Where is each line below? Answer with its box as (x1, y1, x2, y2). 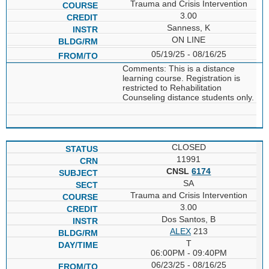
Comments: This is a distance (122, 63, 235, 73)
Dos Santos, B (162, 214, 216, 224)
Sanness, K (167, 22, 211, 32)
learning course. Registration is (122, 73, 240, 83)
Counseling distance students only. (122, 92, 254, 102)
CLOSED (171, 142, 206, 152)
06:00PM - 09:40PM (150, 247, 227, 258)
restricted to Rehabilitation (122, 82, 222, 92)
